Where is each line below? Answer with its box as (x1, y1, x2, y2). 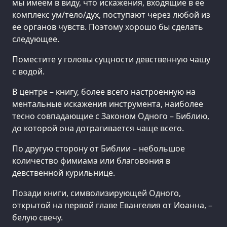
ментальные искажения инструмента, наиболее (12, 98, 203, 110)
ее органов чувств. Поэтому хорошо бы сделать (12, 21, 203, 33)
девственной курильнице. (12, 167, 115, 179)
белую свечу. (12, 212, 63, 223)
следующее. (12, 33, 59, 45)
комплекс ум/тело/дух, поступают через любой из (12, 9, 210, 21)
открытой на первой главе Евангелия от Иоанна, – (12, 200, 212, 211)
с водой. (12, 66, 45, 78)
